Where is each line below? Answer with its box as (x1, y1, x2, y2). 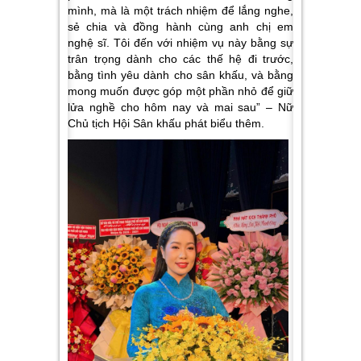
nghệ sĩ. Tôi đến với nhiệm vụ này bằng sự (68, 35, 293, 49)
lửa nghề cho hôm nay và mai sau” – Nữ (68, 100, 293, 114)
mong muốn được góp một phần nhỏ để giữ (68, 84, 293, 98)
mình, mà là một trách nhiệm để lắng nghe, (68, 3, 293, 17)
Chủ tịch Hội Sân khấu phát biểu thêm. (68, 116, 264, 130)
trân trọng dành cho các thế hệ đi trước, (68, 52, 293, 65)
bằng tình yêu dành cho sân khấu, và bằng (68, 68, 293, 81)
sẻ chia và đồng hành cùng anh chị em (68, 19, 293, 33)
